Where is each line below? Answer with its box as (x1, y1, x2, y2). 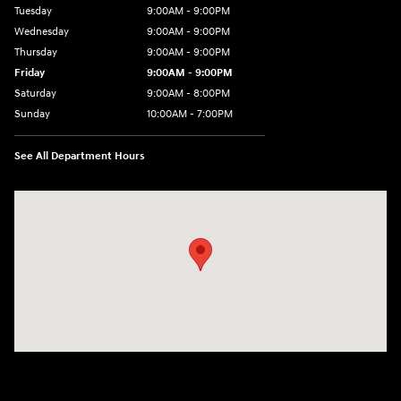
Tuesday (14, 4, 52, 19)
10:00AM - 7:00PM (147, 107, 233, 122)
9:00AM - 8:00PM (147, 87, 230, 101)
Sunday (14, 107, 50, 122)
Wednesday (14, 25, 69, 39)
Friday (14, 66, 45, 81)
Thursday (14, 46, 57, 60)
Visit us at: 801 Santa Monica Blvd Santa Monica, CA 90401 (14, 192, 332, 209)
